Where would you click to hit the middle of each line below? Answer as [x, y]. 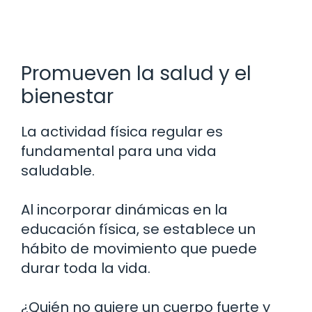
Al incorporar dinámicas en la [124, 210]
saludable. [58, 171]
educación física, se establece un [138, 229]
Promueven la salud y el [136, 74]
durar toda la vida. [86, 268]
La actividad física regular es [122, 132]
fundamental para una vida [119, 151]
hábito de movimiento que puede [139, 249]
